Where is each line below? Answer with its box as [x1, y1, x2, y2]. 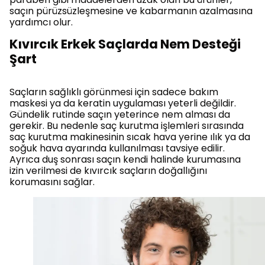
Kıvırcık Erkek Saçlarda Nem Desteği [9, 35, 241, 53]
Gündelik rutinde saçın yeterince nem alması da [9, 107, 230, 121]
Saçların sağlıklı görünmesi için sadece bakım [9, 85, 218, 99]
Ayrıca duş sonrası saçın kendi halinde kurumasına [9, 152, 241, 166]
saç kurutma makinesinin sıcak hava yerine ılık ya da [9, 130, 250, 144]
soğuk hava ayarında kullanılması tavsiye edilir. [9, 141, 225, 155]
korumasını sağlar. [9, 174, 95, 189]
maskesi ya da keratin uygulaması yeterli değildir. [9, 96, 236, 110]
